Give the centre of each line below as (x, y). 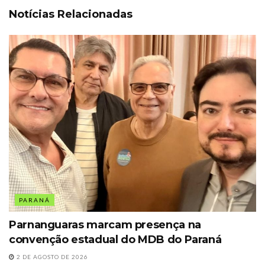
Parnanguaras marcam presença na (105, 224)
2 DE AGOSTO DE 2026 (51, 256)
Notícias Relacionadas (71, 14)
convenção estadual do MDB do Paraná (115, 239)
